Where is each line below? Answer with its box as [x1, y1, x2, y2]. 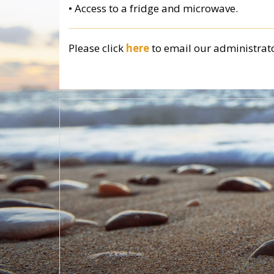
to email [151, 41, 191, 56]
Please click [68, 41, 126, 56]
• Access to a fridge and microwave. [68, 1, 238, 16]
